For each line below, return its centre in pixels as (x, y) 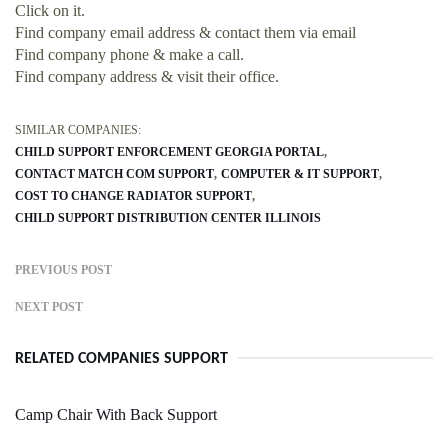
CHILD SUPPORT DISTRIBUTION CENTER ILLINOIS (168, 218)
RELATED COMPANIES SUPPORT (121, 359)
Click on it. (50, 11)
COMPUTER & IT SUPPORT (300, 174)
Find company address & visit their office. (147, 77)
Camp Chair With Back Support (116, 415)
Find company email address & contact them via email (185, 33)
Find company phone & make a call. (129, 55)
